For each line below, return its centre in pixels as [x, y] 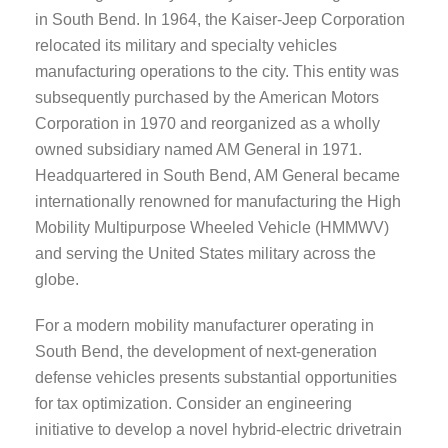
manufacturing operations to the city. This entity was [217, 71]
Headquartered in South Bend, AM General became [217, 175]
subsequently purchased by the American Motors [207, 97]
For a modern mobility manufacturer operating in [204, 325]
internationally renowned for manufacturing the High [218, 201]
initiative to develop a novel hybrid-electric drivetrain [218, 429]
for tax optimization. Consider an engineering [193, 403]
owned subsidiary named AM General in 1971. [198, 149]
